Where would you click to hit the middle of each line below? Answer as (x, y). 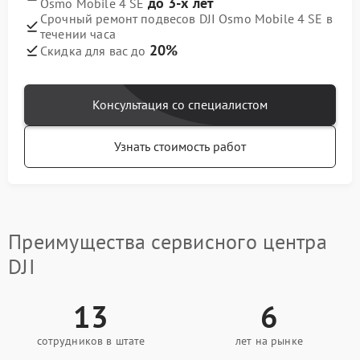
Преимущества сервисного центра (168, 241)
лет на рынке (269, 341)
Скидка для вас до (95, 51)
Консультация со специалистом (180, 104)
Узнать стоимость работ (180, 146)
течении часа (78, 34)
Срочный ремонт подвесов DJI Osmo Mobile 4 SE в (186, 18)
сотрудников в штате (91, 341)
